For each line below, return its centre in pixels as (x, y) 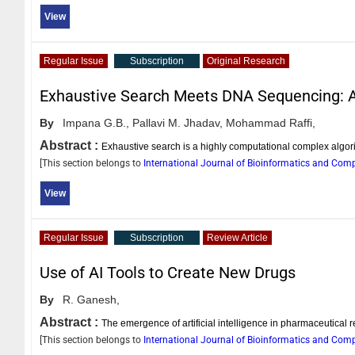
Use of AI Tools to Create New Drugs (168, 272)
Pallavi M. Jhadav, (177, 122)
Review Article (237, 237)
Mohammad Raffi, (271, 122)
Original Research (246, 61)
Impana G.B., (96, 122)
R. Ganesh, (91, 299)
